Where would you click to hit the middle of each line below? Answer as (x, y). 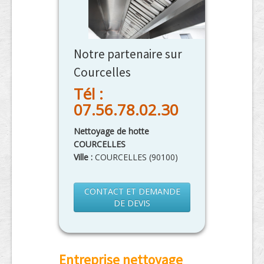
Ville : (84, 157)
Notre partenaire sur (128, 54)
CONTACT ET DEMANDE (132, 191)
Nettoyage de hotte (111, 131)
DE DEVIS (132, 203)
